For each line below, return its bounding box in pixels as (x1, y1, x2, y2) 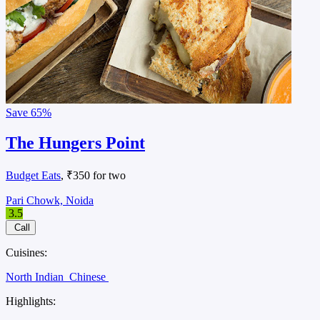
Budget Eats (6, 169, 61, 182)
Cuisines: (6, 246, 47, 259)
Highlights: (6, 295, 56, 308)
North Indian (6, 271, 66, 284)
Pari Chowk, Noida (6, 194, 94, 207)
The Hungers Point (6, 134, 145, 153)
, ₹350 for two (61, 169, 126, 182)
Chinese (69, 271, 109, 284)
